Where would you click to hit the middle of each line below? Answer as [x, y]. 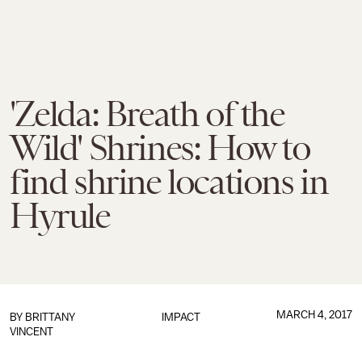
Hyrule [60, 216]
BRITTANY [50, 317]
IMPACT [181, 317]
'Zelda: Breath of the [147, 114]
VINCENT [32, 332]
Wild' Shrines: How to [160, 148]
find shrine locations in [169, 182]
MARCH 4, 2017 [314, 315]
